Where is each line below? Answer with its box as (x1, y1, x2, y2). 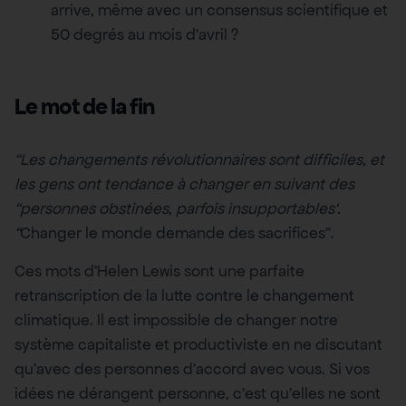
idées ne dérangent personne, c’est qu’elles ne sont (14, 382, 381, 403)
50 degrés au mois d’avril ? (51, 24, 238, 45)
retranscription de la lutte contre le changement (14, 285, 354, 305)
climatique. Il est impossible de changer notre (14, 309, 338, 330)
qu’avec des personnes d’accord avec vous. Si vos (14, 358, 370, 379)
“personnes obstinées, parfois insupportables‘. (14, 198, 341, 219)
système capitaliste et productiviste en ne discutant (14, 333, 382, 354)
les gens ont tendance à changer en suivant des (14, 174, 354, 195)
